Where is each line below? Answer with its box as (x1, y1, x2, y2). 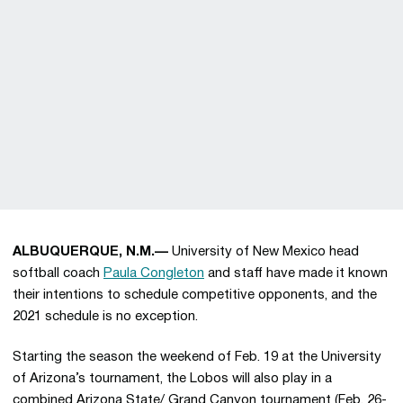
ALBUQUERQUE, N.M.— (13, 246, 168, 258)
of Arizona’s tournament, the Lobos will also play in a (13, 372, 332, 385)
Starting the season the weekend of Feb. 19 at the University (13, 351, 381, 363)
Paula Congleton (103, 267, 204, 280)
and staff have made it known (204, 267, 388, 280)
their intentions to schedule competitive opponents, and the (13, 289, 377, 301)
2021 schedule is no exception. (13, 310, 198, 323)
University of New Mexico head (168, 246, 359, 258)
